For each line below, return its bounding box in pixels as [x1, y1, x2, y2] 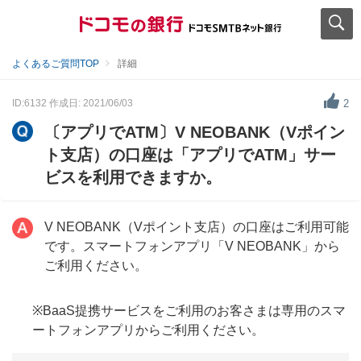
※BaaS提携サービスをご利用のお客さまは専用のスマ [32, 304, 346, 317]
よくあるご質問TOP [12, 58, 99, 69]
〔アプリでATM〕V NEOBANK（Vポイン [44, 123, 345, 141]
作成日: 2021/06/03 [49, 97, 133, 109]
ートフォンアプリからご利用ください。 [32, 323, 264, 337]
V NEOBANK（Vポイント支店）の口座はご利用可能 [44, 220, 349, 234]
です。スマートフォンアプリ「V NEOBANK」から [44, 239, 340, 253]
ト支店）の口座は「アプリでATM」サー [44, 146, 336, 164]
